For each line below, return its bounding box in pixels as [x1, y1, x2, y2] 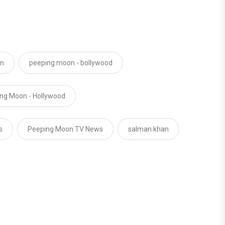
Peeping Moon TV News [28, 125, 103, 133]
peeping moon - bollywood [29, 58, 113, 67]
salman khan [128, 125, 169, 133]
